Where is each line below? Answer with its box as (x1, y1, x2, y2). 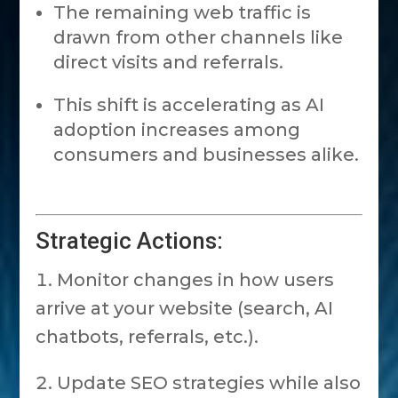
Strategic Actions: (36, 227, 224, 254)
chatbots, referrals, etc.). (36, 326, 259, 347)
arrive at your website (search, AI (36, 298, 334, 319)
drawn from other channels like (53, 27, 344, 48)
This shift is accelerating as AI (53, 94, 325, 115)
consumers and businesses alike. (53, 144, 360, 165)
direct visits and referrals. (53, 52, 284, 73)
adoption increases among (53, 119, 301, 140)
